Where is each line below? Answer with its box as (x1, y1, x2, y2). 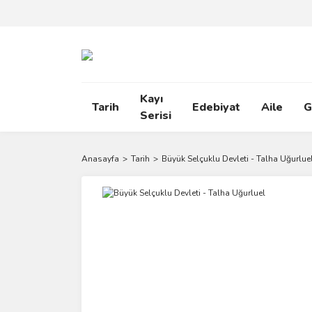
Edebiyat (192, 100, 240, 115)
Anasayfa (81, 153, 119, 164)
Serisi (140, 108, 171, 123)
